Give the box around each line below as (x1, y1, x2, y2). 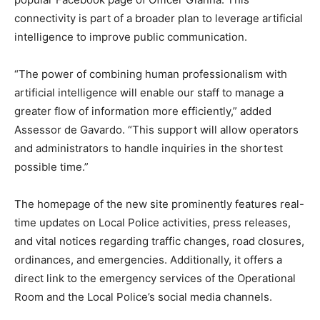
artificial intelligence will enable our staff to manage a (14, 86, 284, 100)
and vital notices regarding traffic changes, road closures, (14, 234, 304, 249)
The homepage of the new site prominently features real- (14, 197, 304, 211)
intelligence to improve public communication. (14, 30, 247, 44)
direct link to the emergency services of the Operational (14, 271, 296, 286)
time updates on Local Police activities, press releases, (14, 216, 291, 230)
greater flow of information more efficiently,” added (14, 104, 271, 119)
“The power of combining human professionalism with (14, 67, 287, 81)
